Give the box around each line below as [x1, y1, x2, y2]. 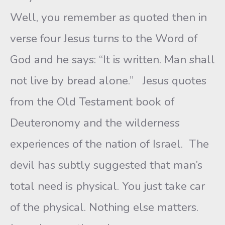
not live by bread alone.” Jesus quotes [10, 73, 206, 88]
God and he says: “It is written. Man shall [10, 52, 215, 67]
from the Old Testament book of [10, 94, 174, 109]
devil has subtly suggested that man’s [10, 157, 202, 173]
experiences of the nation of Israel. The [10, 136, 209, 152]
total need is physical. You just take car [10, 178, 205, 194]
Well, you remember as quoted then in [10, 10, 207, 25]
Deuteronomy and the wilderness [10, 115, 180, 131]
